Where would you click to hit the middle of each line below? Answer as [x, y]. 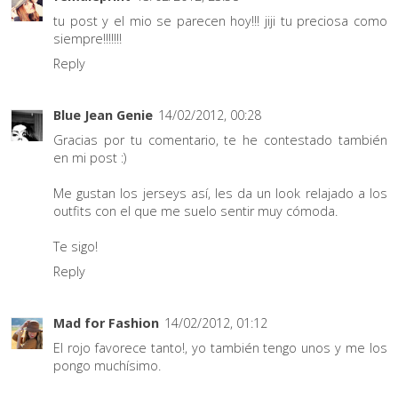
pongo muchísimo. [107, 366]
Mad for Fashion [106, 323]
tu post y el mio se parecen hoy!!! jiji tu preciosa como [220, 20]
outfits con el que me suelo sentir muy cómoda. [195, 211]
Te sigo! [76, 246]
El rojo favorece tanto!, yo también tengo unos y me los [220, 348]
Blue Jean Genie [103, 115]
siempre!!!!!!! [88, 38]
